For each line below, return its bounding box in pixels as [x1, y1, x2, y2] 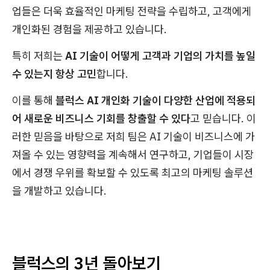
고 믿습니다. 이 [190, 111, 256, 125]
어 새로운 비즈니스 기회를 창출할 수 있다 [12, 111, 190, 125]
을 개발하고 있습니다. [12, 184, 107, 198]
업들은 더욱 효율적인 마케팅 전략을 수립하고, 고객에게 [12, 4, 251, 18]
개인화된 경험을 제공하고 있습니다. [12, 22, 167, 36]
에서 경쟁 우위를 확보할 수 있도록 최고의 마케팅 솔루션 [12, 166, 253, 180]
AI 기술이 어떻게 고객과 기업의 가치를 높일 [65, 49, 256, 63]
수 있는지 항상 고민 [12, 67, 96, 81]
